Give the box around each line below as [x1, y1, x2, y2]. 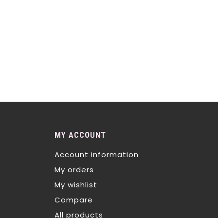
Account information [54, 149, 139, 160]
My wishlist [54, 180, 97, 190]
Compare [54, 195, 93, 205]
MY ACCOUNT [54, 130, 106, 140]
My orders [54, 164, 94, 175]
